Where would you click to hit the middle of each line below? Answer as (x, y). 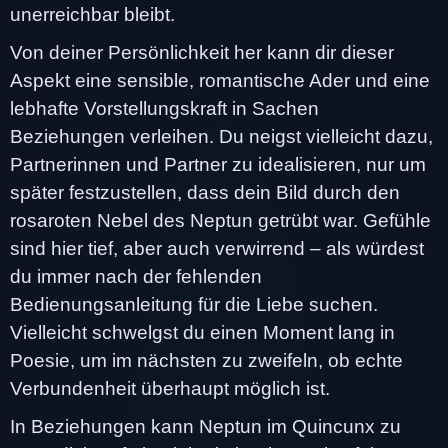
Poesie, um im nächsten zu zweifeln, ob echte (206, 360)
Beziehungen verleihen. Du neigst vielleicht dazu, (221, 136)
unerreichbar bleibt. (92, 14)
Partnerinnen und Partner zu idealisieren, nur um (218, 164)
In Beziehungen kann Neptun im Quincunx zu (205, 426)
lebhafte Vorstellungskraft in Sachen (164, 108)
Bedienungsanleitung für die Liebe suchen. (194, 304)
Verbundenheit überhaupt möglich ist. (170, 388)
